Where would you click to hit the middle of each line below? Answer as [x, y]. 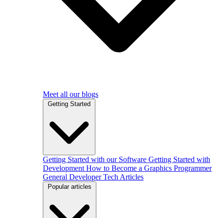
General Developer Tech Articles [93, 177]
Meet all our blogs [71, 94]
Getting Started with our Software [95, 159]
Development [64, 168]
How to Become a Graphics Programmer [149, 168]
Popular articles [70, 186]
